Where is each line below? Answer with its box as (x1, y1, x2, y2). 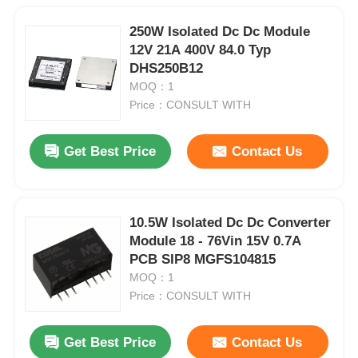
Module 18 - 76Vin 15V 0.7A (129, 233, 302, 249)
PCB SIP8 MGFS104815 (129, 252, 276, 268)
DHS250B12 (129, 61, 204, 77)
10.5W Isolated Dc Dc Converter (129, 215, 332, 231)
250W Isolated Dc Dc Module (129, 24, 311, 40)
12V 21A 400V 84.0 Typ (129, 42, 272, 58)
